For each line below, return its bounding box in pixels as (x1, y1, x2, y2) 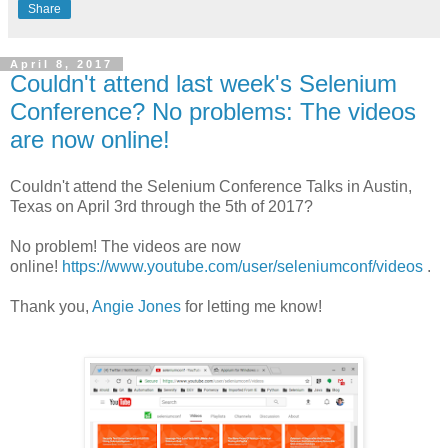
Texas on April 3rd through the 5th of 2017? (10, 198, 313, 216)
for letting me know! (181, 298, 322, 316)
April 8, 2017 (10, 57, 113, 70)
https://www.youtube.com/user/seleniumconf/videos (62, 258, 423, 276)
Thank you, (10, 298, 92, 316)
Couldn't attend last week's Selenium (10, 69, 397, 97)
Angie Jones (92, 298, 181, 316)
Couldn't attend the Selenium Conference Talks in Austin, (10, 178, 412, 196)
